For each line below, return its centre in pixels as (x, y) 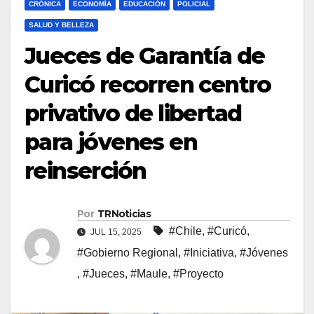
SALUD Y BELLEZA (61, 25)
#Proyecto (198, 274)
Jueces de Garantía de (145, 56)
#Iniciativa (209, 253)
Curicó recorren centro (148, 84)
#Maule (149, 274)
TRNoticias (124, 214)
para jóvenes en (111, 142)
